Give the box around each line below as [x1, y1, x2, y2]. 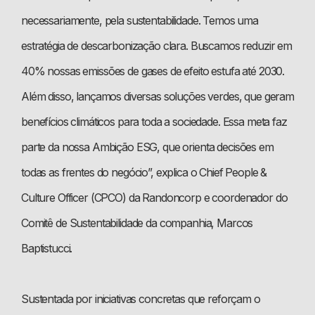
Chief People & [199, 165, 267, 179]
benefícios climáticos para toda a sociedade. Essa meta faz [21, 114, 287, 129]
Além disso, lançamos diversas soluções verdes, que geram [21, 89, 294, 103]
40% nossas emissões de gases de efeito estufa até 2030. [21, 63, 285, 78]
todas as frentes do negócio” [21, 165, 150, 179]
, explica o [150, 165, 200, 179]
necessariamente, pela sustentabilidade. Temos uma [21, 13, 258, 27]
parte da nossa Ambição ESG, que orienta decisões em [21, 139, 274, 154]
